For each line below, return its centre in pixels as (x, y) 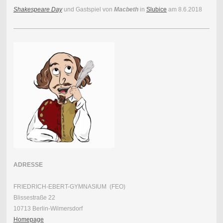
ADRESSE (28, 165)
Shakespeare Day (38, 9)
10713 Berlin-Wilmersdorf (48, 208)
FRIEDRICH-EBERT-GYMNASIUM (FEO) (69, 186)
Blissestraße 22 (34, 197)
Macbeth (126, 9)
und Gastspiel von (88, 9)
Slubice (156, 9)
